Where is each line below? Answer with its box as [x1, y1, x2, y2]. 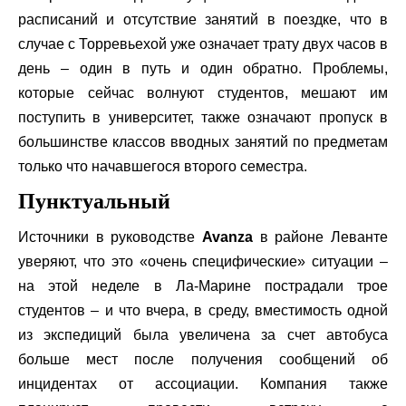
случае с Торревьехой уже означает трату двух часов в [18, 36, 388, 52]
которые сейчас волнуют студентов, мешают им [18, 85, 388, 101]
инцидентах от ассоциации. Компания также [18, 376, 388, 391]
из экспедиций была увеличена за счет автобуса [18, 327, 388, 343]
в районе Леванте [253, 229, 388, 245]
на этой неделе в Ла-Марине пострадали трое [18, 278, 388, 294]
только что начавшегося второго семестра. [18, 159, 307, 174]
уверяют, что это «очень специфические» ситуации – [18, 254, 388, 269]
